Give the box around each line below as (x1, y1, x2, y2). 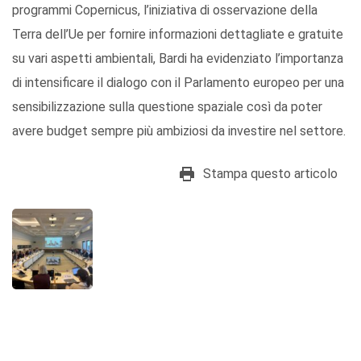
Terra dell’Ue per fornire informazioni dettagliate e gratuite (12, 27, 343, 43)
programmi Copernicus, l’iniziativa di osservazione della (12, 2, 317, 19)
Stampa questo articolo (203, 166, 338, 182)
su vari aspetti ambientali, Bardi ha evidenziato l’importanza (12, 51, 343, 67)
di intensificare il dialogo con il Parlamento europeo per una (12, 75, 344, 91)
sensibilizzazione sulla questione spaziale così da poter (12, 99, 322, 115)
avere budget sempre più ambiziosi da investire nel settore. (12, 123, 346, 139)
